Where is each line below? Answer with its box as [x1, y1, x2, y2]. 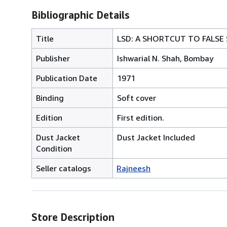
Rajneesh [117, 163, 150, 173]
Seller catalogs [36, 163, 91, 173]
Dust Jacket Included [117, 132, 195, 142]
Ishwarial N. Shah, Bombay [117, 53, 213, 63]
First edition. [117, 112, 164, 123]
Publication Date [36, 72, 97, 83]
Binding [36, 92, 64, 103]
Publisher [36, 53, 70, 63]
